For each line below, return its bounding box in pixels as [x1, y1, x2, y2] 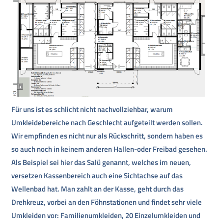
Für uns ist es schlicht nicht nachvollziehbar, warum [11, 103, 173, 115]
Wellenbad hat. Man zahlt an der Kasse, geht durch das [11, 183, 184, 194]
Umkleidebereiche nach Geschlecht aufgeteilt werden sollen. [11, 116, 203, 128]
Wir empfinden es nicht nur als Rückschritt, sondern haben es [11, 130, 203, 141]
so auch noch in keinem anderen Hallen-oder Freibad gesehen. [11, 143, 208, 155]
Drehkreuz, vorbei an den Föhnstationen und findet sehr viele [11, 196, 202, 208]
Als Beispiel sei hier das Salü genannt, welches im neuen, [11, 156, 192, 168]
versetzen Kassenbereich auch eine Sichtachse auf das [11, 169, 183, 181]
